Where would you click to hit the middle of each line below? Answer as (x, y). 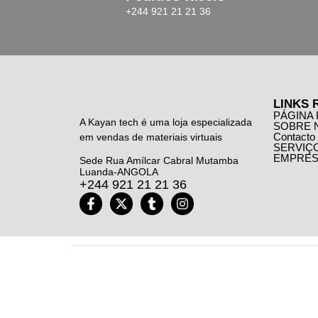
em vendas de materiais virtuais (151, 137)
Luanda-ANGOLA (119, 172)
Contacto (294, 137)
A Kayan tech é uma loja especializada (166, 122)
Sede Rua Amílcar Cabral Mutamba (159, 161)
